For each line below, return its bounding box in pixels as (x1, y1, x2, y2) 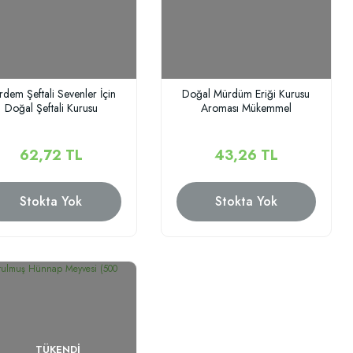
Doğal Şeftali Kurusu (4, 99, 98, 116)
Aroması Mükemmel (200, 99, 292, 116)
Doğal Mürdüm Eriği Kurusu (182, 85, 310, 102)
